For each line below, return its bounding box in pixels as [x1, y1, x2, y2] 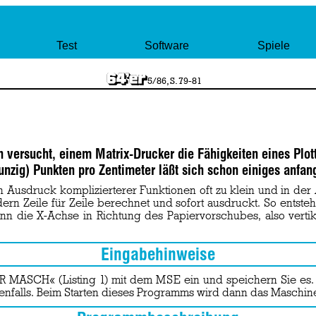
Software [145, 39, 190, 51]
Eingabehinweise [101, 244, 215, 265]
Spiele [257, 39, 290, 51]
